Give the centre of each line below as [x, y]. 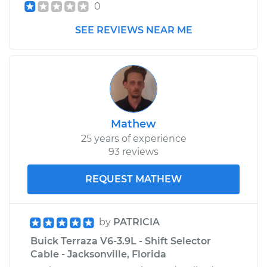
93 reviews [133, 151]
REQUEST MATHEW [133, 179]
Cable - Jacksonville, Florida [98, 254]
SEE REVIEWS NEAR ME [133, 30]
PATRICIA [136, 222]
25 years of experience [133, 138]
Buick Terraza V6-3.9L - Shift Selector [121, 241]
